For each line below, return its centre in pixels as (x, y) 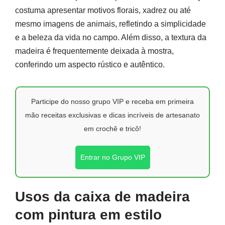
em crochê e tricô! (113, 129)
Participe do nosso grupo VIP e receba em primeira (113, 101)
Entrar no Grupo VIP (113, 157)
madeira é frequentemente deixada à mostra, (94, 51)
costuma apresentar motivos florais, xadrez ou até (103, 10)
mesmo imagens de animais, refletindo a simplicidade (110, 24)
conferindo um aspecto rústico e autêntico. (90, 65)
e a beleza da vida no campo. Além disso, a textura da (111, 37)
